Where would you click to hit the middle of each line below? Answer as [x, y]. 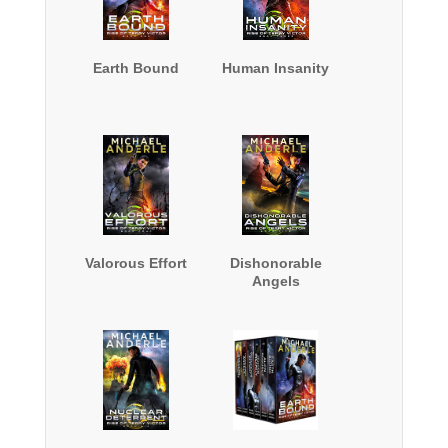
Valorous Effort [135, 263]
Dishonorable [275, 263]
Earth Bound [135, 68]
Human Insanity [276, 68]
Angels [275, 281]
